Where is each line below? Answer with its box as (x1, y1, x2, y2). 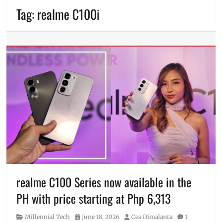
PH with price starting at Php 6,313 (16, 189, 171, 207)
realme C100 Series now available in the (16, 172, 192, 191)
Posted (74, 212, 94, 220)
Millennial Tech (25, 213, 70, 221)
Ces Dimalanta (131, 213, 173, 221)
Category (16, 212, 42, 220)
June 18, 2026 (82, 213, 120, 221)
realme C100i (37, 4, 100, 24)
